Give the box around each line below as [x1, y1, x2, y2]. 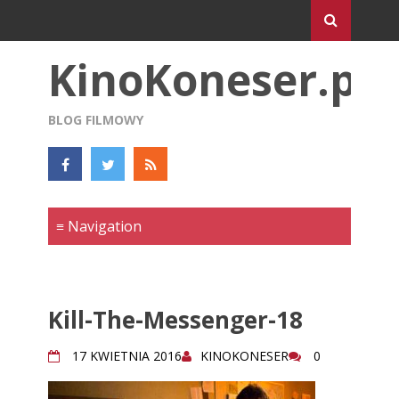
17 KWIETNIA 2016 [72, 347, 182, 364]
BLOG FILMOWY [48, 111, 143, 128]
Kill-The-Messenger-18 [48, 304, 303, 336]
